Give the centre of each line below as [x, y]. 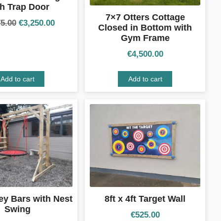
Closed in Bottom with [145, 27]
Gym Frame [145, 38]
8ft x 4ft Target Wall [145, 199]
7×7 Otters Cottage [145, 17]
